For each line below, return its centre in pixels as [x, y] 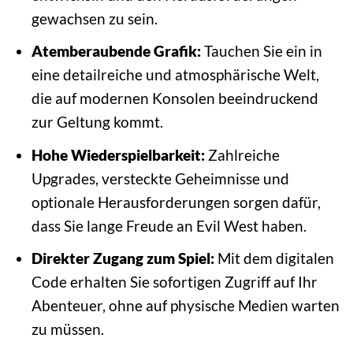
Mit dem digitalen [274, 258]
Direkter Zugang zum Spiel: [123, 258]
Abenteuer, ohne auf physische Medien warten [185, 306]
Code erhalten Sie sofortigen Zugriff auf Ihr [174, 282]
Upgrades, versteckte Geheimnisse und [160, 178]
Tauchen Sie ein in [261, 51]
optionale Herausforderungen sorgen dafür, [176, 202]
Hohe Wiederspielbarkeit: [118, 154]
